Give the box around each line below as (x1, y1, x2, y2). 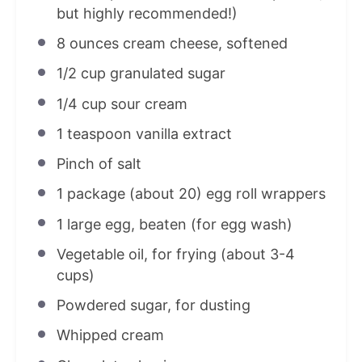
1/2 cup (56, 65, 106, 82)
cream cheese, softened (118, 35, 288, 53)
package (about (62, 185, 179, 203)
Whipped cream (56, 326, 164, 344)
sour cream (106, 95, 187, 112)
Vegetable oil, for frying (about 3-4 (56, 245, 295, 263)
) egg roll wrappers (196, 185, 326, 203)
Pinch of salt (56, 155, 141, 173)
